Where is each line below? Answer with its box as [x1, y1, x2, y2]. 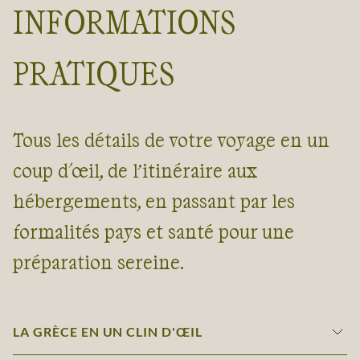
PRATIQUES [13, 52, 175, 92]
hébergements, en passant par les [13, 189, 295, 213]
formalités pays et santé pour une [13, 219, 294, 243]
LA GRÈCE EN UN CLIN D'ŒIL [13, 324, 202, 340]
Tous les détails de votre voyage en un [13, 128, 329, 152]
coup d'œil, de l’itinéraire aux [13, 158, 257, 182]
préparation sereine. [13, 250, 184, 274]
